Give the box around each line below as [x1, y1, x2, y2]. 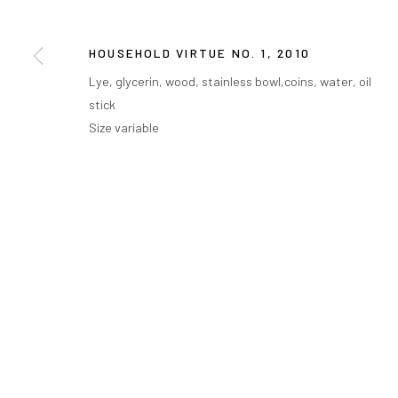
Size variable [89, 120, 159, 135]
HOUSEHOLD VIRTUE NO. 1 [89, 45, 267, 60]
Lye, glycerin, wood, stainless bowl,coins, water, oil [89, 74, 371, 89]
